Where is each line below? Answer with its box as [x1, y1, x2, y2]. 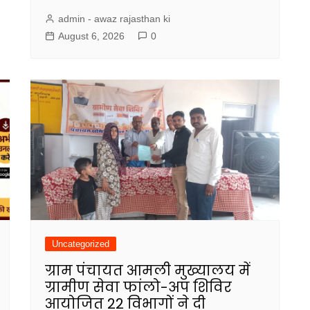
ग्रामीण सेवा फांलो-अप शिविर [45, 277, 232, 297]
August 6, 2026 [58, 30, 125, 42]
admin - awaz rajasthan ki [58, 13, 170, 25]
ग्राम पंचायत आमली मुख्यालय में [45, 260, 250, 280]
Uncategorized [52, 238, 109, 249]
